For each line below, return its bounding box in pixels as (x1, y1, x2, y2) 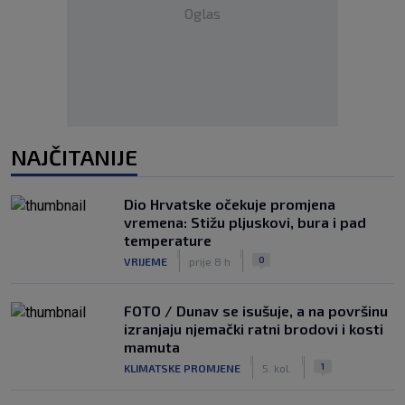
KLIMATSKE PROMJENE (124, 361, 240, 374)
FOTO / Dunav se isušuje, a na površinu (124, 302, 388, 319)
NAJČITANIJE (11, 144, 137, 170)
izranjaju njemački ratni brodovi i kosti (124, 320, 383, 337)
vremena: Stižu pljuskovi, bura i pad (124, 213, 366, 231)
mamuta (124, 338, 180, 355)
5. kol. (262, 361, 292, 374)
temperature (124, 231, 212, 249)
